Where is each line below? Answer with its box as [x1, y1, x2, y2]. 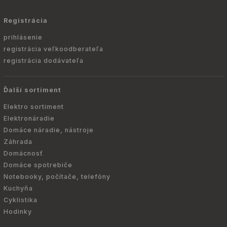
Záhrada [4, 138, 32, 146]
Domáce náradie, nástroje [4, 126, 94, 134]
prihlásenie [4, 33, 43, 42]
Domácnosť [4, 149, 43, 158]
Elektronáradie [4, 115, 55, 123]
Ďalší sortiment [4, 86, 61, 94]
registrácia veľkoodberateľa [4, 45, 103, 53]
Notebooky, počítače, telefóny [4, 173, 110, 181]
